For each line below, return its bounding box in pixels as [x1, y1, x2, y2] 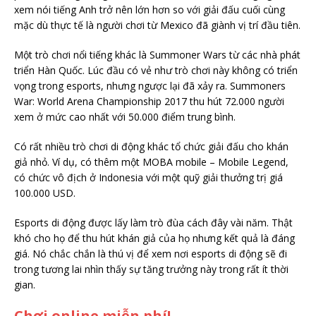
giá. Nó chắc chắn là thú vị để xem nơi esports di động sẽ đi [14, 247, 287, 260]
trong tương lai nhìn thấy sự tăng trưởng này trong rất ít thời [14, 262, 288, 276]
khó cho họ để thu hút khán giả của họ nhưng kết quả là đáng [14, 231, 295, 245]
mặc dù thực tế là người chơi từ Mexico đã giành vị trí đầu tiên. [14, 18, 300, 32]
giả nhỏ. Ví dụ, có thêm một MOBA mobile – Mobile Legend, [14, 155, 288, 169]
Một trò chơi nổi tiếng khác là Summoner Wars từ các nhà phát [14, 48, 300, 61]
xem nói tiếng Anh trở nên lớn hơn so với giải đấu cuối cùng [14, 3, 285, 16]
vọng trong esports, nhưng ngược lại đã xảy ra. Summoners [14, 79, 286, 92]
